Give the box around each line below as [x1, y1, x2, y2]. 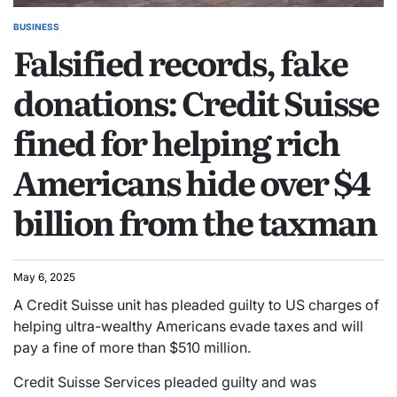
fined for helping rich [13, 117, 339, 167]
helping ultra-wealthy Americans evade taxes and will [13, 317, 363, 336]
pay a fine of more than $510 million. [13, 339, 251, 357]
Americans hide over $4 [13, 157, 370, 207]
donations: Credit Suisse [13, 77, 378, 128]
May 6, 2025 [13, 270, 75, 284]
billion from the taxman [13, 197, 377, 247]
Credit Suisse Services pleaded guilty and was [13, 373, 316, 392]
